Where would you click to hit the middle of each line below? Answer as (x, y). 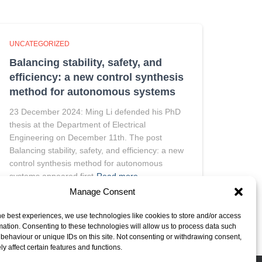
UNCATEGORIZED (39, 44)
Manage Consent (102, 192)
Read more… (121, 176)
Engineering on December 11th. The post (86, 137)
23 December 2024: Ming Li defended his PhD (95, 112)
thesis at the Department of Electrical (77, 125)
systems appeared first (51, 176)
